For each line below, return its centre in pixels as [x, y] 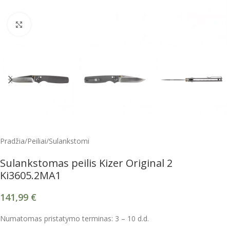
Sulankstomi [69, 141]
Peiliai [37, 141]
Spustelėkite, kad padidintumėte [80, 24]
